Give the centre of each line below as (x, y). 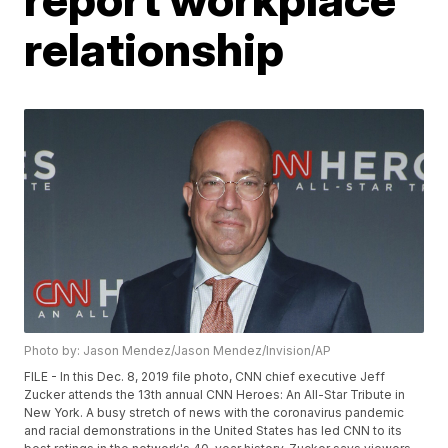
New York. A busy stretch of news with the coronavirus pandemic (214, 413)
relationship (154, 48)
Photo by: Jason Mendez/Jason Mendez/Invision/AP (178, 351)
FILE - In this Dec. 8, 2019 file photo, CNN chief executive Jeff (205, 377)
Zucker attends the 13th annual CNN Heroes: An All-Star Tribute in (215, 395)
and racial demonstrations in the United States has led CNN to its (213, 431)
